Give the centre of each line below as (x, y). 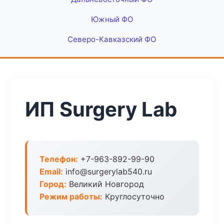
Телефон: (59, 159)
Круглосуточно (133, 196)
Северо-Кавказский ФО (112, 39)
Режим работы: (71, 196)
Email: (51, 171)
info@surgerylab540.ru (107, 171)
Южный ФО (112, 19)
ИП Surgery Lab (101, 109)
